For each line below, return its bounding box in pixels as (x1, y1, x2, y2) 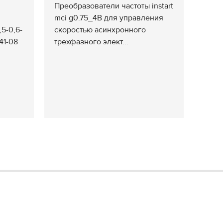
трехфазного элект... (54, 37, 128, 47)
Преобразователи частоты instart (54, 1, 173, 11)
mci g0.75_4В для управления (54, 13, 163, 23)
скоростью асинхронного (54, 25, 146, 35)
